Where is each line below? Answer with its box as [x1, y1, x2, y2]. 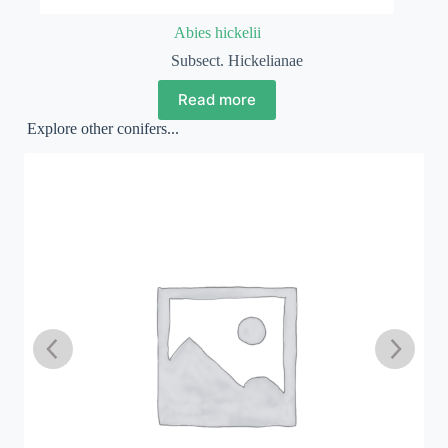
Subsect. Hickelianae [171, 51, 304, 69]
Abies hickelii [173, 23, 261, 41]
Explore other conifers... [26, 119, 179, 137]
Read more [178, 90, 257, 110]
